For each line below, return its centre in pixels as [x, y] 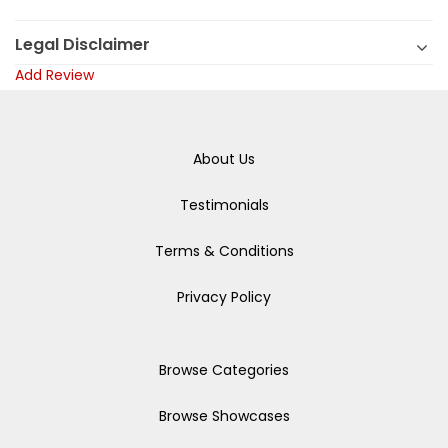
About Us [224, 159]
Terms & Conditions [224, 251]
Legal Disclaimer [82, 44]
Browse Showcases [224, 416]
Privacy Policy [224, 297]
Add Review [54, 75]
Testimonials [224, 205]
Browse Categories [224, 370]
